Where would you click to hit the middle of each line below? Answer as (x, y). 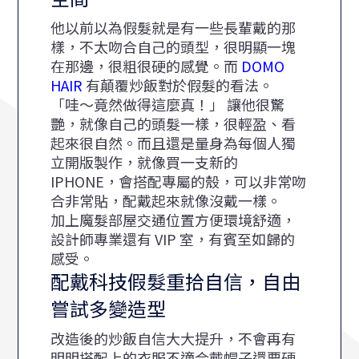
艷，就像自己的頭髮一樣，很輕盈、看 (173, 124)
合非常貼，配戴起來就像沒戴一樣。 (166, 201)
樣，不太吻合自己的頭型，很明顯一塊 (173, 47)
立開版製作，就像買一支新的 (145, 162)
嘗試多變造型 (109, 309)
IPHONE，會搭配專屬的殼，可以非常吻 (179, 182)
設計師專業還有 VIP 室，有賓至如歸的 (173, 239)
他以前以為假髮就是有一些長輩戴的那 (173, 28)
